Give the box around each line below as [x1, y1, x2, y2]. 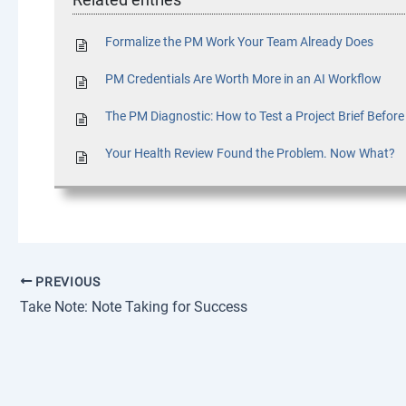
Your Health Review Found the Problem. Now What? [104, 146, 395, 161]
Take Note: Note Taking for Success [20, 298, 247, 316]
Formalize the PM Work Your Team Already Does [104, 34, 373, 49]
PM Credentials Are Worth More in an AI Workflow [104, 72, 382, 87]
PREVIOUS [32, 274, 101, 289]
